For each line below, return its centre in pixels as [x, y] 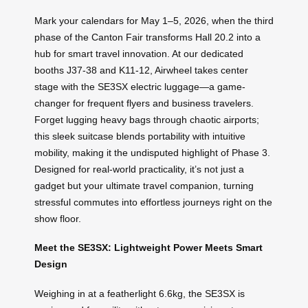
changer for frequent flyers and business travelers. [144, 103]
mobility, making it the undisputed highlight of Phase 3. [152, 152]
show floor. [58, 218]
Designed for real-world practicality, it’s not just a [139, 169]
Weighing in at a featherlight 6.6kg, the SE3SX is [140, 293]
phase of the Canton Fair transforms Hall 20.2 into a [147, 37]
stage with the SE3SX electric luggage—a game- [140, 86]
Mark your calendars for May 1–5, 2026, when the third [154, 20]
